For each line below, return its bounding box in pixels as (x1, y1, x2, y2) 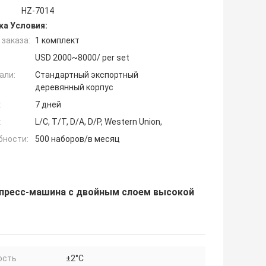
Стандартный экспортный (35, 69, 138, 80)
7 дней (35, 99, 61, 109)
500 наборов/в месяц (35, 134, 120, 144)
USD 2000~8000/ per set (35, 52, 129, 62)
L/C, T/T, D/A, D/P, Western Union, (35, 116, 162, 126)
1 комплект (35, 35, 80, 45)
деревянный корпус (35, 82, 113, 92)
